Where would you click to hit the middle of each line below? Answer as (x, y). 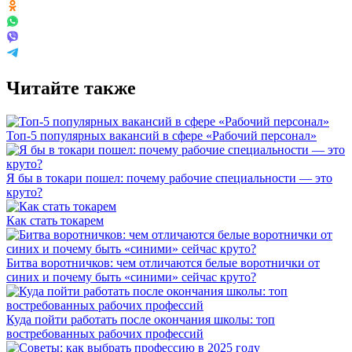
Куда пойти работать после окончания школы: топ (141, 319)
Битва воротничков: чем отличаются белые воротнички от (163, 262)
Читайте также (71, 88)
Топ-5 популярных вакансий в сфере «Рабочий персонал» (161, 135)
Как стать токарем (55, 220)
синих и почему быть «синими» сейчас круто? (131, 277)
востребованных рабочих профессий (105, 333)
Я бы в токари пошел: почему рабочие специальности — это (169, 178)
